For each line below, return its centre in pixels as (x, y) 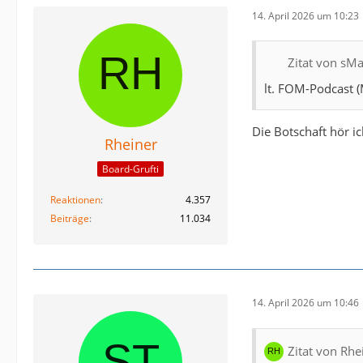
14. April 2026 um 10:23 (305, 15)
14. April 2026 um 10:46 (305, 303)
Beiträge (70, 218)
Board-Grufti (130, 169)
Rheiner (130, 145)
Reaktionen (75, 199)
